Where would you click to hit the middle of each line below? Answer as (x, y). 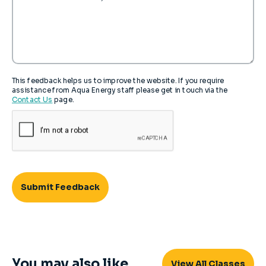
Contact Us (32, 100)
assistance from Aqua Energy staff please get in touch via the (120, 90)
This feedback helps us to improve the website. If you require (118, 81)
